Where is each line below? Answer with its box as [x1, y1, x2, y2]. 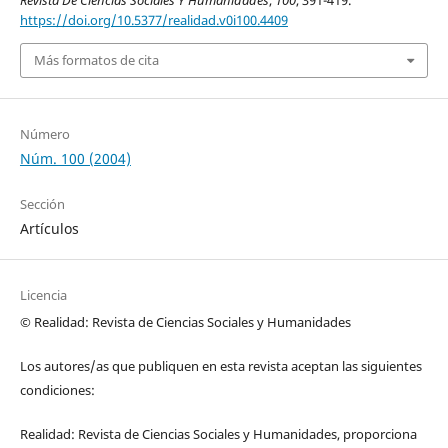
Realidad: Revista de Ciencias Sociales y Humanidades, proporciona [19, 424, 417, 443]
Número [19, 124, 70, 143]
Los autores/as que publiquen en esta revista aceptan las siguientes [19, 356, 422, 375]
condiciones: [19, 380, 95, 399]
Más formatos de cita [33, 51, 159, 70]
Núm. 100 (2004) [19, 148, 131, 168]
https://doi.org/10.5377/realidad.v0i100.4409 [19, 11, 288, 30]
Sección [19, 194, 65, 213]
